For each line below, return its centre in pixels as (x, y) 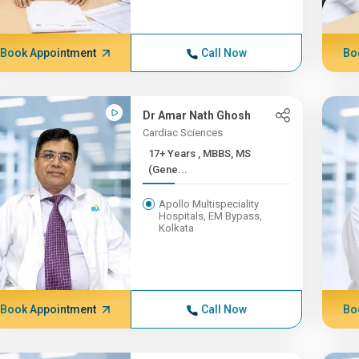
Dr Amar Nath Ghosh (197, 115)
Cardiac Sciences (183, 133)
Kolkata (177, 228)
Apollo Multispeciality (209, 204)
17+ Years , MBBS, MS (173, 153)
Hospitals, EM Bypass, (211, 216)
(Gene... (168, 169)
